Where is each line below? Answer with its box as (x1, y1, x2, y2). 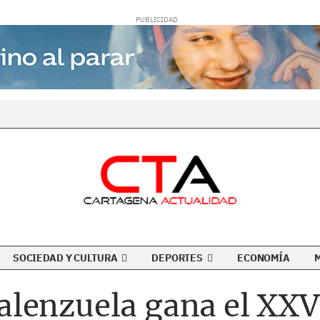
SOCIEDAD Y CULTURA (12, 251, 120, 264)
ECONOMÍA (237, 251, 290, 264)
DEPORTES (151, 251, 205, 264)
